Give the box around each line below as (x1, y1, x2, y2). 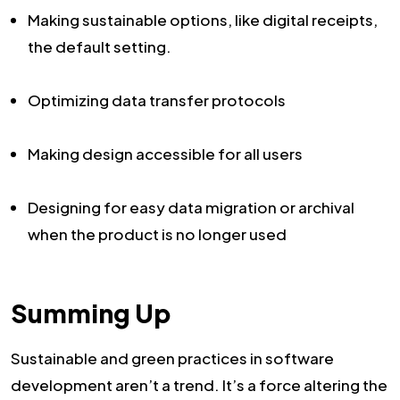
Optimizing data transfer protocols (28, 89, 286, 110)
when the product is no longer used (28, 223, 287, 244)
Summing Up (11, 297, 171, 329)
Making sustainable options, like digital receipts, (28, 9, 378, 29)
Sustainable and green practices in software (11, 348, 334, 369)
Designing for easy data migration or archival (28, 196, 354, 217)
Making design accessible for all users (28, 143, 303, 163)
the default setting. (28, 36, 171, 56)
